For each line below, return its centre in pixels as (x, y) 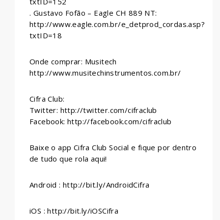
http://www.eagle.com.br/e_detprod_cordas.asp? (117, 24)
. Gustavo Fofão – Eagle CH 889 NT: (93, 13)
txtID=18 (46, 36)
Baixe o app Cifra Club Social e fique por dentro (113, 148)
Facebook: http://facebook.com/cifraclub (101, 122)
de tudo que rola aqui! (68, 159)
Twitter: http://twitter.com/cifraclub (93, 110)
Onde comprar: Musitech (73, 62)
